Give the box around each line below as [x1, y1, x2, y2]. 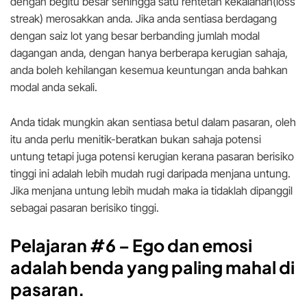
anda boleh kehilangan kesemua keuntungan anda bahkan [10, 63, 288, 77]
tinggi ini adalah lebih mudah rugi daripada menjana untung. [10, 167, 291, 181]
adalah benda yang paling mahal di [10, 256, 295, 279]
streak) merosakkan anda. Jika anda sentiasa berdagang [10, 12, 277, 26]
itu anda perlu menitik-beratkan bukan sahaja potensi [10, 132, 261, 147]
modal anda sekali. [10, 80, 97, 95]
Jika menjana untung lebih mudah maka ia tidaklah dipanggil [10, 184, 293, 198]
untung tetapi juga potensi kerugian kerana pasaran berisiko [10, 149, 294, 164]
